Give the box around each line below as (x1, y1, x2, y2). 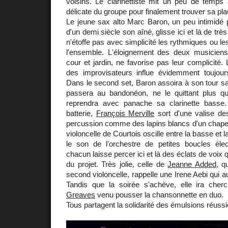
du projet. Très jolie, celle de (66, 159, 168, 168)
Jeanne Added (167, 159, 216, 168)
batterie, (66, 108, 96, 118)
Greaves (66, 190, 95, 199)
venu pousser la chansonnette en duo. (95, 190, 223, 199)
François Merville (96, 108, 155, 118)
